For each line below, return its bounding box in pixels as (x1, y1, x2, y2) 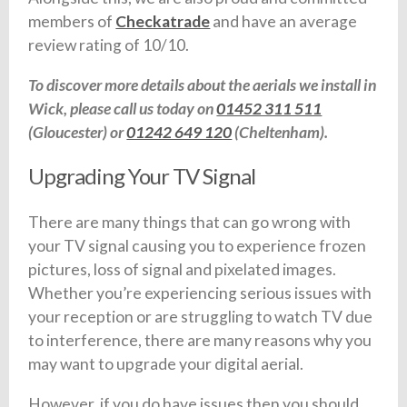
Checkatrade (115, 11, 211, 31)
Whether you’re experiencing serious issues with (28, 283, 372, 303)
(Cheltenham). (232, 122, 329, 142)
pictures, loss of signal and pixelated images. (28, 260, 337, 280)
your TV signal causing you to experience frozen (28, 236, 367, 256)
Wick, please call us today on (28, 98, 217, 118)
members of (28, 11, 116, 31)
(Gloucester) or (28, 122, 127, 142)
